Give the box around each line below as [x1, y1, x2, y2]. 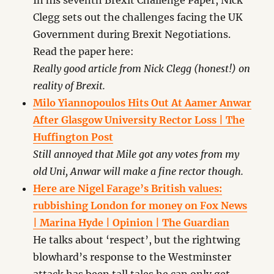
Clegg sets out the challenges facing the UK [33, 11, 243, 23]
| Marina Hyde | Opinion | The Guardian [33, 217, 230, 229]
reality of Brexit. [33, 80, 106, 92]
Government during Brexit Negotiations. [33, 28, 231, 40]
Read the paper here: [33, 45, 135, 57]
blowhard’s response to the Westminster [33, 251, 232, 263]
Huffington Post [33, 131, 114, 143]
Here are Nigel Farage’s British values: [33, 182, 223, 194]
